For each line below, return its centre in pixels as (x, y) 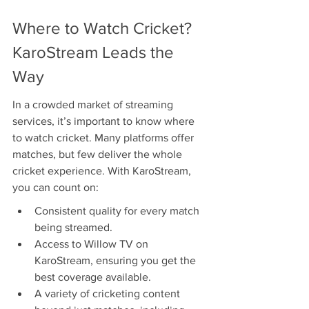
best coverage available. (93, 277)
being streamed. (73, 228)
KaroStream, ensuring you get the (117, 261)
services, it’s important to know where (105, 121)
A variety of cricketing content (109, 294)
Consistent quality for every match (118, 211)
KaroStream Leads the (95, 52)
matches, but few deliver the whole (99, 154)
